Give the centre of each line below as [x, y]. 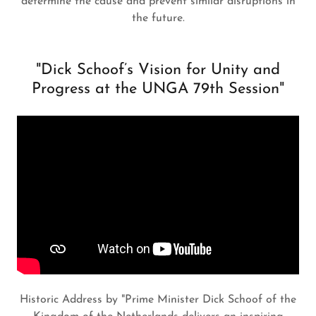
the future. [158, 18]
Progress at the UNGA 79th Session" [158, 89]
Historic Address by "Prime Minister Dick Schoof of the [158, 300]
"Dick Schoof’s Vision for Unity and [158, 70]
